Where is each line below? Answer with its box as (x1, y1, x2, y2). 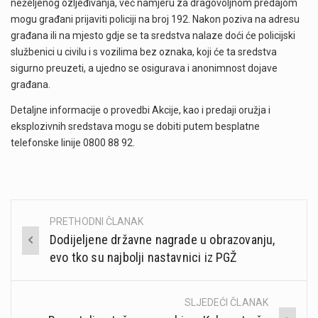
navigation (11, 243, 104, 266)
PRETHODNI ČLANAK (50, 216, 144, 228)
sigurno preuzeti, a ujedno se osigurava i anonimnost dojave (11, 62, 278, 75)
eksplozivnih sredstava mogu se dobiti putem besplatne (11, 121, 260, 133)
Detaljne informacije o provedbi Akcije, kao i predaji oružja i (11, 104, 270, 116)
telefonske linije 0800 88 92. (11, 137, 135, 149)
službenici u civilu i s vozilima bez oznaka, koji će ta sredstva (11, 46, 277, 58)
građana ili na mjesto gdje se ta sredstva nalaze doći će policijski (11, 30, 295, 42)
